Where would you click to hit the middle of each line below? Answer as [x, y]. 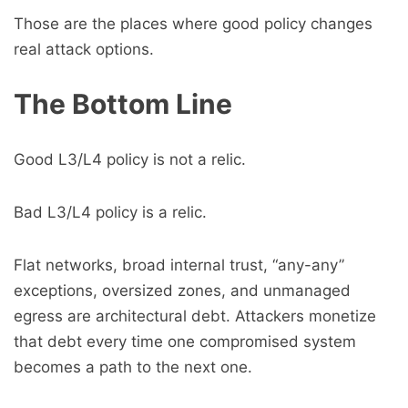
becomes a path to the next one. [133, 367]
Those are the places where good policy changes [193, 24]
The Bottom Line [123, 104]
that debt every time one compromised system [185, 342]
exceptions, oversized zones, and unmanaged [182, 291]
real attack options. [84, 49]
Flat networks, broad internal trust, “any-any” [179, 265]
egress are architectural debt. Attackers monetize [195, 316]
